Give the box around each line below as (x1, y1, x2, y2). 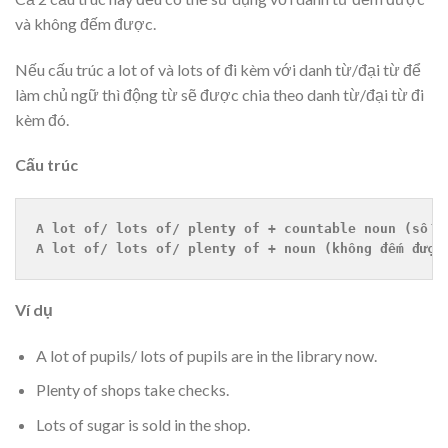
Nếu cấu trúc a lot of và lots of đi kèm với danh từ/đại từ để (15, 59, 421, 79)
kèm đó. (15, 109, 69, 129)
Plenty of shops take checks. (35, 380, 229, 400)
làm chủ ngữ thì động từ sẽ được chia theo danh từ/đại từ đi (15, 84, 424, 104)
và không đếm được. (15, 13, 156, 33)
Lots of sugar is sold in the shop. (35, 415, 250, 434)
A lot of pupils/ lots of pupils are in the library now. (35, 345, 377, 365)
